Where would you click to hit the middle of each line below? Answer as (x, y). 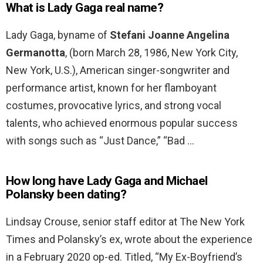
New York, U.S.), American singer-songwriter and (118, 70)
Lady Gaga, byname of (58, 35)
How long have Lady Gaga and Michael (107, 181)
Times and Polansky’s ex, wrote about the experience (129, 240)
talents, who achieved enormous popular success (122, 123)
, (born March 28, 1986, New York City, (151, 53)
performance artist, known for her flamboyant (111, 88)
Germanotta (36, 53)
